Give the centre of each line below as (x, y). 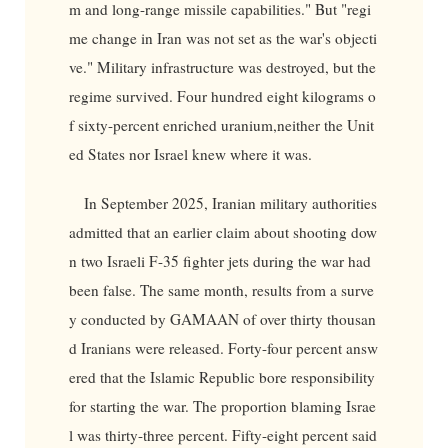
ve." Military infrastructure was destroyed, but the (222, 66)
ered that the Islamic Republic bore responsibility (221, 377)
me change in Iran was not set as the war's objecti (222, 37)
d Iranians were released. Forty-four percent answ (223, 348)
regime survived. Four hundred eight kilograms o (222, 95)
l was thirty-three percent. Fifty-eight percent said (222, 435)
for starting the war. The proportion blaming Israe (222, 406)
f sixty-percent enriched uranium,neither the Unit (221, 124)
